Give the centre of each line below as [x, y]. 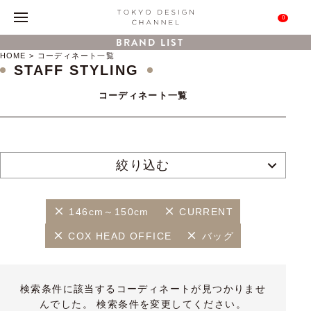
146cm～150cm [109, 211]
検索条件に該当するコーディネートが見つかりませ [143, 289]
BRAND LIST [150, 42]
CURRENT [207, 211]
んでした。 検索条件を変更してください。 [143, 304]
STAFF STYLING [76, 70]
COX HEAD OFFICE [120, 236]
